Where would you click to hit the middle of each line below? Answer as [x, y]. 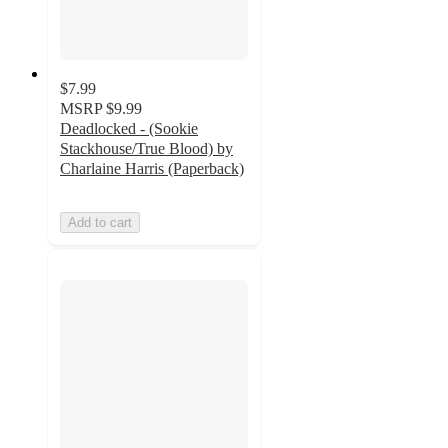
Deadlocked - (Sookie [129, 128]
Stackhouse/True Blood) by [146, 148]
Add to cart [100, 222]
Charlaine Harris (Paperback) [152, 168]
